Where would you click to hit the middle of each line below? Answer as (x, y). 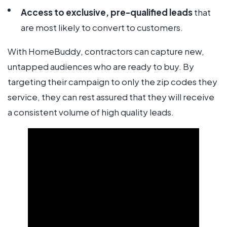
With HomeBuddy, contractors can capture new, (106, 51)
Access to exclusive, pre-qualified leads (106, 12)
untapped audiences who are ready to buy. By (101, 66)
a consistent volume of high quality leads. (91, 112)
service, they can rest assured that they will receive (111, 97)
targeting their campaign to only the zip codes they (112, 81)
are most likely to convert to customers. (102, 27)
